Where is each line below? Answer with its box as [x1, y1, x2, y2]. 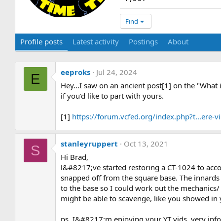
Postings [129, 37, 158, 47]
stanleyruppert [61, 139, 118, 149]
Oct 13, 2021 [124, 139, 169, 149]
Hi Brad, [61, 152, 89, 162]
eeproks [61, 67, 91, 77]
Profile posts [20, 37, 63, 47]
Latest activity [73, 37, 119, 47]
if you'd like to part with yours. [61, 91, 164, 101]
